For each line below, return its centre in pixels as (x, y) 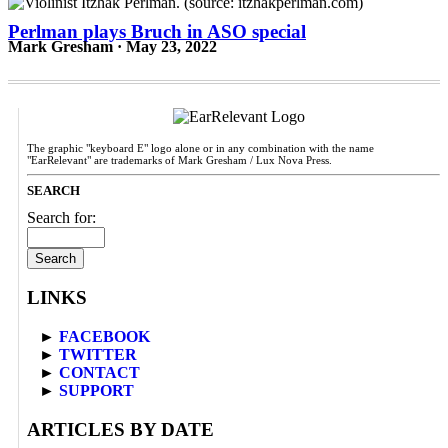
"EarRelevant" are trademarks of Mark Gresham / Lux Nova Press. (179, 159)
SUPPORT (96, 390)
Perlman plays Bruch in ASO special (157, 31)
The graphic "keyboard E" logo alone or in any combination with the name (200, 147)
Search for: (61, 217)
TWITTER (98, 354)
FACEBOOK (104, 336)
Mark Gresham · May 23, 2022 (112, 46)
